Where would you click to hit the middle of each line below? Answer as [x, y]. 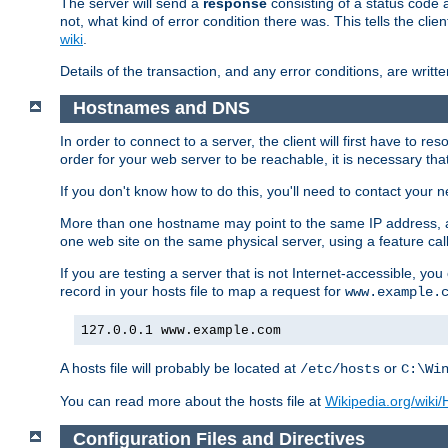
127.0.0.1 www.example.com [181, 331]
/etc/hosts [340, 369]
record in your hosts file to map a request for [202, 291]
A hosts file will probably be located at [180, 368]
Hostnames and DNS [161, 108]
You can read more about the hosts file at [192, 401]
